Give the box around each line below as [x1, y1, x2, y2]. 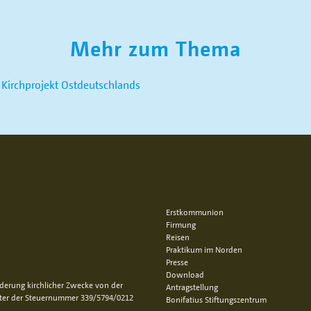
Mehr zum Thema [70, 35, 241, 61]
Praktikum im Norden [166, 244, 242, 255]
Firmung [166, 219, 196, 230]
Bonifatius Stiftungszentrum [166, 294, 267, 305]
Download [166, 269, 204, 280]
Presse [166, 257, 188, 267]
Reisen [166, 232, 190, 242]
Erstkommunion [166, 207, 224, 217]
